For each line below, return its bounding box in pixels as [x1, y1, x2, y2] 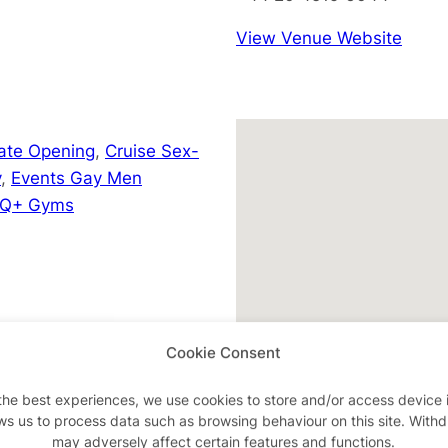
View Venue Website [236, 26, 402, 48]
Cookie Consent [166, 343, 282, 362]
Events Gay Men [11, 166, 142, 188]
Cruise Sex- [105, 139, 199, 161]
